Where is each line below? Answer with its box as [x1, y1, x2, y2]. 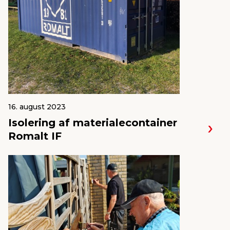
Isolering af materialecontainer [8, 117, 177, 129]
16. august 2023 [8, 102, 66, 111]
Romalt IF [8, 130, 62, 142]
